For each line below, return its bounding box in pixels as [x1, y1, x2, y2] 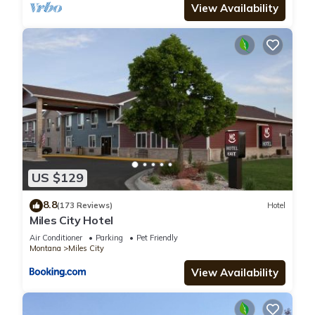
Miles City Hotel [30, 212, 113, 227]
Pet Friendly [136, 232, 178, 243]
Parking [96, 232, 123, 243]
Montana [30, 243, 61, 253]
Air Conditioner [30, 232, 82, 243]
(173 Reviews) [57, 200, 112, 211]
